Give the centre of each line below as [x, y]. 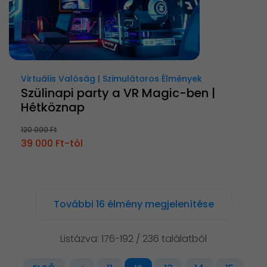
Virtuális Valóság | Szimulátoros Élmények [111, 79]
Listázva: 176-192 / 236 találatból [133, 239]
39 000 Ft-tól [52, 144]
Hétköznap [53, 108]
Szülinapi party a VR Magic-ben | [118, 93]
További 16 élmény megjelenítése [133, 204]
